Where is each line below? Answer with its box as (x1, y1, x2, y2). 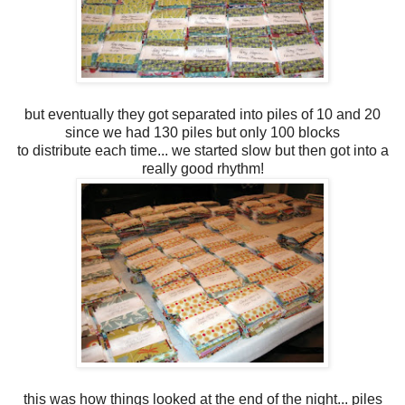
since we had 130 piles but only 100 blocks (65, 124, 340, 140)
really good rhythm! (141, 160, 264, 176)
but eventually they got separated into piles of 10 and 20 (24, 106, 381, 122)
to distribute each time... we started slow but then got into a (16, 142, 389, 158)
